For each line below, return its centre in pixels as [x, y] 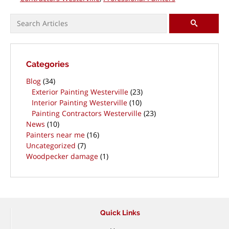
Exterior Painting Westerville [80, 92]
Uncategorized [51, 145]
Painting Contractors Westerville [86, 113]
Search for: [28, 18]
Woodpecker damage [62, 156]
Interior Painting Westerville [79, 102]
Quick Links [120, 213]
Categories [48, 64]
